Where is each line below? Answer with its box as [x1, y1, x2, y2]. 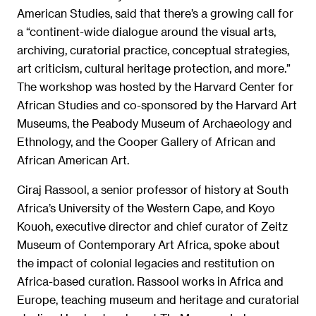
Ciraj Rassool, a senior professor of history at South [17, 182, 288, 196]
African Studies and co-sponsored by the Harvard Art [17, 97, 297, 111]
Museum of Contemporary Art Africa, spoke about [17, 237, 280, 251]
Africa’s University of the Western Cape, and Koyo [17, 200, 275, 214]
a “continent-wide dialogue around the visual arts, [17, 24, 276, 38]
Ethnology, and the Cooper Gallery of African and [17, 134, 276, 148]
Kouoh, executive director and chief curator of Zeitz [17, 219, 288, 233]
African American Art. [17, 152, 129, 166]
